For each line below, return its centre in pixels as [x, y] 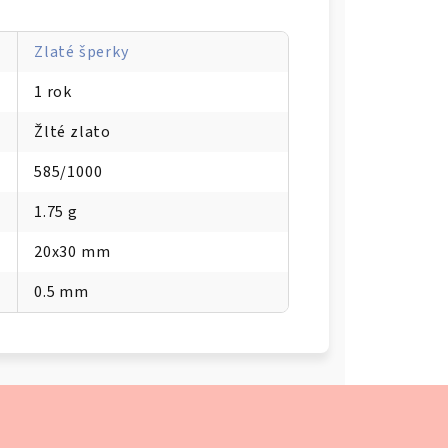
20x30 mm [72, 252]
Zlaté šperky [81, 52]
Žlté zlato [72, 132]
